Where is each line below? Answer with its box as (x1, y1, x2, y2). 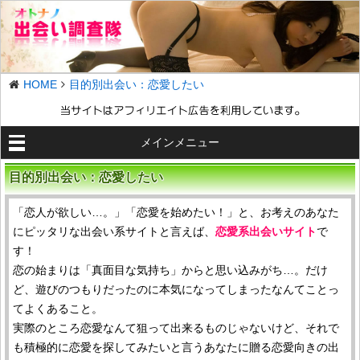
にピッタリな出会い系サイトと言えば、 (13, 225, 215, 239)
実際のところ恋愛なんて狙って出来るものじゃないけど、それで (13, 321, 339, 335)
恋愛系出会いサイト (215, 225, 317, 239)
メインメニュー (141, 136, 219, 149)
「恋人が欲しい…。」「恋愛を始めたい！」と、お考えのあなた (13, 206, 339, 219)
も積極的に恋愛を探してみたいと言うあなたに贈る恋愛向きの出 (13, 341, 339, 354)
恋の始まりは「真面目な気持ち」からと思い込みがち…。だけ (13, 264, 328, 277)
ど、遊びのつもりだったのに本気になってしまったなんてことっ (13, 283, 339, 297)
